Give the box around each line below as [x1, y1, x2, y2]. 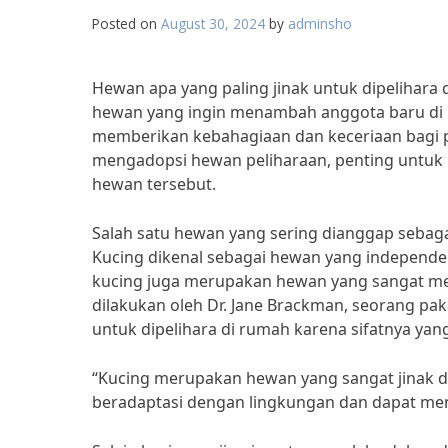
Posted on [92, 14, 161, 33]
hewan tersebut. [92, 173, 216, 195]
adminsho [288, 14, 352, 33]
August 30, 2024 [161, 14, 265, 33]
